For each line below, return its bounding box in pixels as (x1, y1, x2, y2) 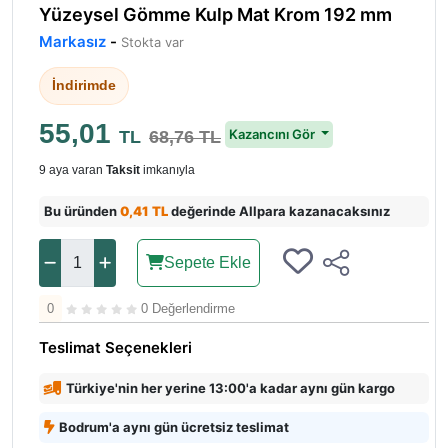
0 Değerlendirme (141, 301, 235, 317)
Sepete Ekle (164, 254, 251, 272)
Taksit (106, 163, 140, 178)
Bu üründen (44, 203, 120, 220)
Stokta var (121, 34, 184, 51)
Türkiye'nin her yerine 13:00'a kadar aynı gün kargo (66, 380, 395, 397)
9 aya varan (39, 163, 106, 178)
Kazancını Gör (229, 125, 318, 142)
